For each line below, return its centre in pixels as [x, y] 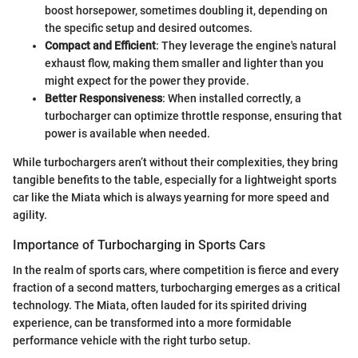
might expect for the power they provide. [147, 81]
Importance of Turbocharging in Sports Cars [139, 245]
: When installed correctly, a [232, 99]
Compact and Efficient [100, 46]
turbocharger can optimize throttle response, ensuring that [193, 116]
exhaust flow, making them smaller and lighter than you [184, 64]
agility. [30, 215]
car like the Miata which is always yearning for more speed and [171, 198]
